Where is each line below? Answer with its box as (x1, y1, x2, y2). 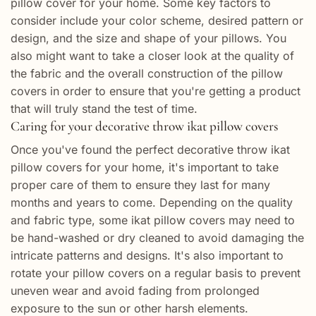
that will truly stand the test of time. (11, 101, 197, 116)
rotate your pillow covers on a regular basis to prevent (11, 266, 300, 281)
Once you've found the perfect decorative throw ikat (11, 142, 290, 157)
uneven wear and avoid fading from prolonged (11, 284, 260, 298)
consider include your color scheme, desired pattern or (11, 13, 303, 28)
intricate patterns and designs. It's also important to (11, 248, 284, 263)
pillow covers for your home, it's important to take (11, 160, 279, 175)
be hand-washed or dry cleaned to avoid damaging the (11, 231, 304, 245)
